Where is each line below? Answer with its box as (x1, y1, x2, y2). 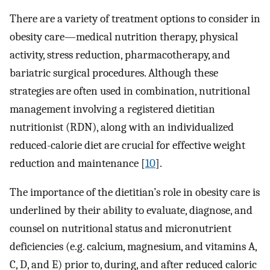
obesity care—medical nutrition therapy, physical (10, 30, 238, 43)
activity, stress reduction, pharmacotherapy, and (10, 48, 230, 61)
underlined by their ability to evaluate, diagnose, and (10, 204, 253, 218)
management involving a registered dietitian (10, 102, 215, 116)
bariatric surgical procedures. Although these (10, 66, 218, 80)
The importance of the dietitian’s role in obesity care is (10, 186, 260, 199)
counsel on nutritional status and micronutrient (10, 222, 231, 236)
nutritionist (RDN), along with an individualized (10, 120, 234, 134)
